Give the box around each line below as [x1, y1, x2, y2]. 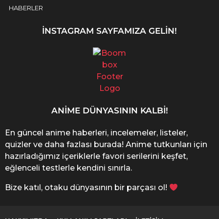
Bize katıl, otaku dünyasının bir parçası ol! [5, 183, 169, 193]
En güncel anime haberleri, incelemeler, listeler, [5, 128, 188, 138]
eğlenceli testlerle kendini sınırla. [5, 163, 132, 173]
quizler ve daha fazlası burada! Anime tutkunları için [5, 140, 207, 150]
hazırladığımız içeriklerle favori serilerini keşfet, [5, 152, 188, 161]
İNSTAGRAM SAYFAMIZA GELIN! [42, 25, 177, 36]
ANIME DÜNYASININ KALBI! [51, 106, 168, 116]
